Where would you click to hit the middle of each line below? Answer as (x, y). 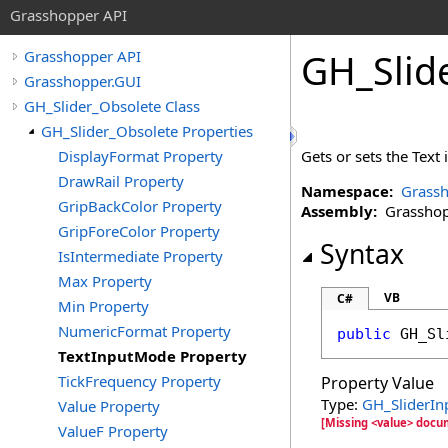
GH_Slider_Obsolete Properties (147, 131)
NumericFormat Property (144, 331)
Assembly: (339, 211)
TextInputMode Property (152, 356)
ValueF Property (113, 431)
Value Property (109, 406)
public (364, 334)
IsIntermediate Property (140, 256)
